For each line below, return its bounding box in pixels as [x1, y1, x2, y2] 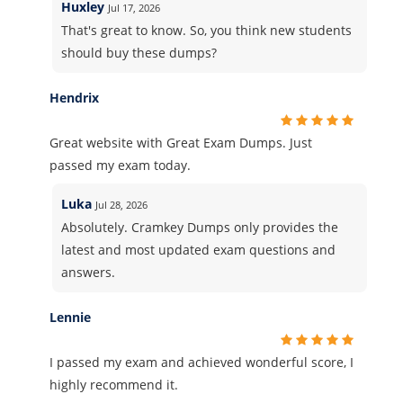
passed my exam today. [49, 157, 191, 174]
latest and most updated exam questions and [61, 241, 336, 258]
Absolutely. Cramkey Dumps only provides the [61, 219, 339, 236]
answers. [61, 264, 116, 281]
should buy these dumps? [61, 44, 218, 61]
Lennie [49, 309, 91, 326]
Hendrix [49, 89, 99, 106]
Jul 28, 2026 [95, 198, 148, 211]
